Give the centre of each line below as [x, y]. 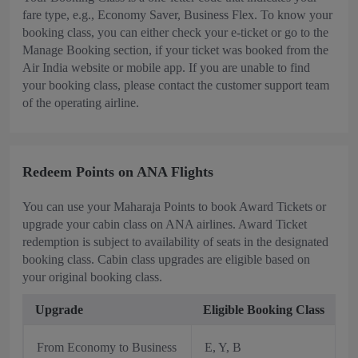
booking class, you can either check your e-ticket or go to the [175, 32]
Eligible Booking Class [264, 310]
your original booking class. [92, 277]
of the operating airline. [81, 103]
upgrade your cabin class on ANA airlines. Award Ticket [165, 224]
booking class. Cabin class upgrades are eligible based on [166, 259]
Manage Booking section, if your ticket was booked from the [175, 50]
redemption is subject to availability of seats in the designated [175, 242]
